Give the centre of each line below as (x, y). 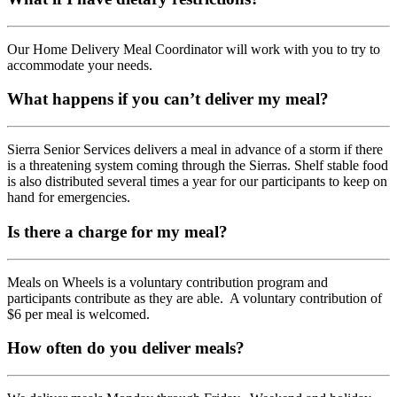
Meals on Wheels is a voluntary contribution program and (167, 282)
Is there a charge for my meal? (117, 231)
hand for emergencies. (69, 198)
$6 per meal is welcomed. (78, 314)
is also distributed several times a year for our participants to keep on (197, 182)
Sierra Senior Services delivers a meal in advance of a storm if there (195, 150)
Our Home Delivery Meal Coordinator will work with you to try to (194, 49)
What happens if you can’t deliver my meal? (168, 99)
